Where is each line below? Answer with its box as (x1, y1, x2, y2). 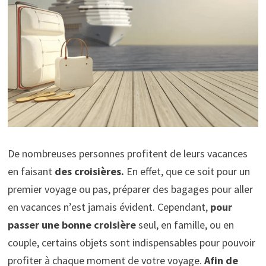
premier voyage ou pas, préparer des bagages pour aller (7, 182, 253, 197)
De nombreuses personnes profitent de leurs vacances (7, 147, 248, 161)
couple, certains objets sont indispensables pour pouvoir (7, 236, 255, 250)
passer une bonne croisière (7, 218, 138, 232)
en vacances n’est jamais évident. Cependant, (7, 200, 210, 214)
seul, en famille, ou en (138, 218, 234, 232)
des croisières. (52, 164, 126, 179)
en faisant (7, 164, 52, 179)
